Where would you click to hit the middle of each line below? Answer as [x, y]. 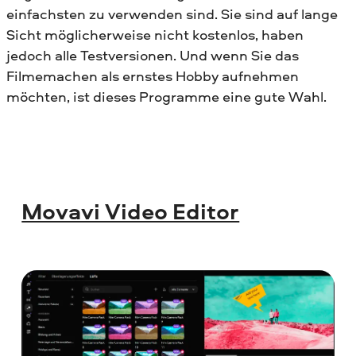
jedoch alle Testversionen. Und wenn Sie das [153, 55]
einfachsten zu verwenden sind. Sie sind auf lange [172, 14]
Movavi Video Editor [131, 211]
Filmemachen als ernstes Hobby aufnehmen [153, 75]
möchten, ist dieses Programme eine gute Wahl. [166, 96]
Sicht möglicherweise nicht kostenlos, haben [155, 34]
